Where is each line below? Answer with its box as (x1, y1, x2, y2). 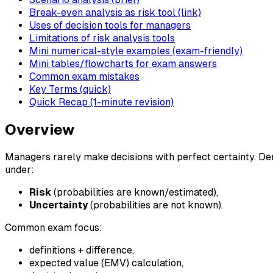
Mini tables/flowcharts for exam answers (29, 57, 217, 69)
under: (5, 163, 34, 175)
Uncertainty (29, 199, 88, 211)
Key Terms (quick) (29, 83, 111, 95)
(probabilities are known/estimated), (51, 186, 218, 198)
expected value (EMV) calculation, (29, 257, 183, 269)
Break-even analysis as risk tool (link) (29, 6, 201, 18)
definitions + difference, (29, 244, 134, 256)
